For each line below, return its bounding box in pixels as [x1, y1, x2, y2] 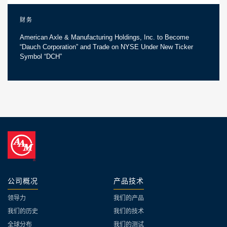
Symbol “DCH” [20, 53, 62, 60]
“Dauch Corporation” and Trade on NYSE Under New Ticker [20, 43, 193, 51]
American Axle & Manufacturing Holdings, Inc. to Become [20, 33, 189, 41]
